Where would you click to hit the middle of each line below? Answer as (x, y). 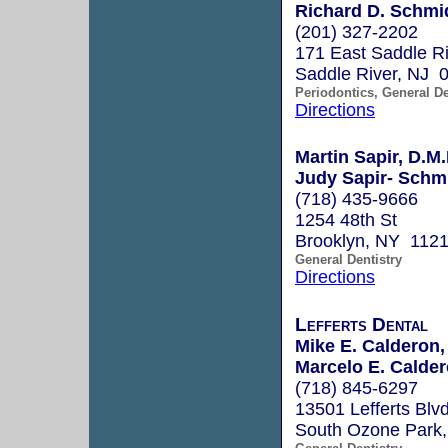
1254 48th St (346, 219)
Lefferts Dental (361, 324)
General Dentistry (348, 259)
